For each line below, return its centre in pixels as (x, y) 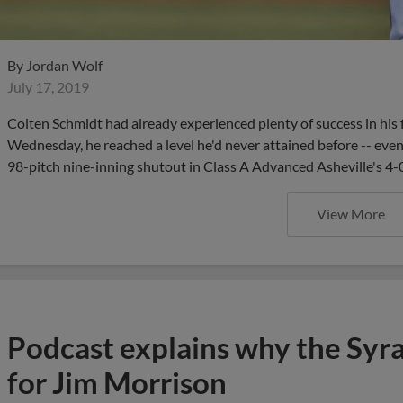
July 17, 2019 (48, 86)
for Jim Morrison (117, 382)
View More (351, 213)
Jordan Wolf (64, 65)
